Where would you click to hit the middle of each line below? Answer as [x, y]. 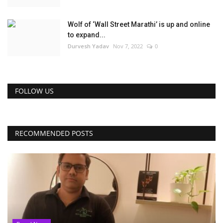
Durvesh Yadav [88, 46]
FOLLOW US [34, 91]
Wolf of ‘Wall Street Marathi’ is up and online [139, 24]
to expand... [87, 35]
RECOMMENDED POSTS [54, 133]
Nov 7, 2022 [128, 46]
